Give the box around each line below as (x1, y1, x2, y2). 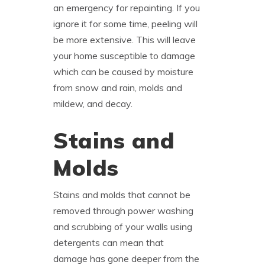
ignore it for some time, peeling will (53, 17, 198, 30)
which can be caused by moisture (53, 65, 193, 77)
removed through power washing (53, 204, 193, 216)
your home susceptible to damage (53, 49, 195, 62)
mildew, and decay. (53, 97, 132, 109)
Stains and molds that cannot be (53, 188, 190, 201)
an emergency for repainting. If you (53, 1, 200, 14)
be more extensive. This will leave (53, 33, 196, 46)
